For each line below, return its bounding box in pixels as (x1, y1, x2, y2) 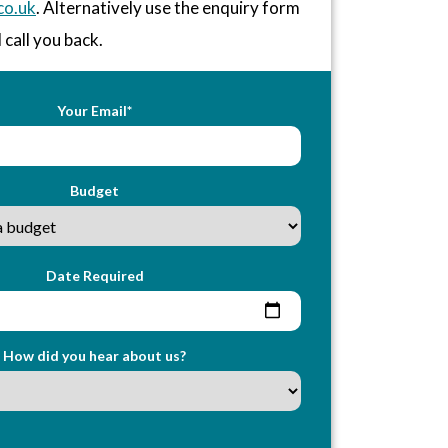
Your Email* (57, 101, 133, 119)
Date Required (45, 266, 144, 284)
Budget (70, 181, 120, 199)
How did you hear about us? (3, 346, 187, 364)
